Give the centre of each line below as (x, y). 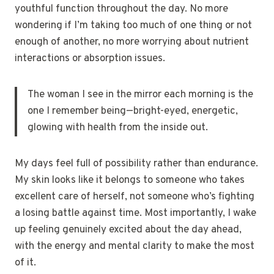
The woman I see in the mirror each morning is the (140, 94)
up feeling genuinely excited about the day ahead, (128, 230)
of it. (25, 263)
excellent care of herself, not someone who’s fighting (135, 197)
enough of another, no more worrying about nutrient (132, 42)
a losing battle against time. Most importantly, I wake (135, 213)
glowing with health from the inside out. (118, 128)
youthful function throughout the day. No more (121, 9)
